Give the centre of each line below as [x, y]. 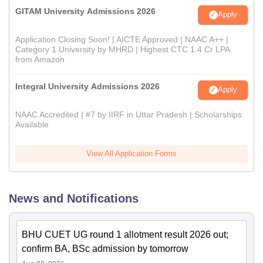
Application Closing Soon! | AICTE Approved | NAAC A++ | [122, 39]
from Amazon [40, 59]
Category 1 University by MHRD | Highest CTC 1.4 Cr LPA [122, 49]
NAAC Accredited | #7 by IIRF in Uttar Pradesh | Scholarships [129, 114]
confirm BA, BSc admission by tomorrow [105, 248]
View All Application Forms [131, 153]
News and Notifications [74, 198]
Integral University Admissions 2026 [87, 86]
